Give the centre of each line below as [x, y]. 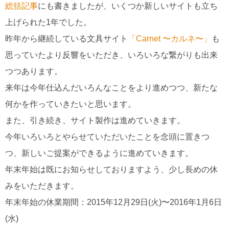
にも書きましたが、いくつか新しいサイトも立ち [128, 6]
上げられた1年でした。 [48, 22]
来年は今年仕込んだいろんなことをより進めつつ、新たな [111, 88]
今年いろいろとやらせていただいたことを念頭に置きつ [107, 137]
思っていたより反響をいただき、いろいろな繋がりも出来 [111, 55]
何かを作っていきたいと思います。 [71, 104]
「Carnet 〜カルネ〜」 [170, 39]
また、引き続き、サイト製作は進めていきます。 [95, 121]
